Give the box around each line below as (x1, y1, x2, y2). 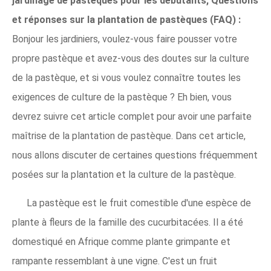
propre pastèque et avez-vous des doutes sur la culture (12, 53, 249, 64)
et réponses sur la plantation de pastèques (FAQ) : (12, 14, 241, 25)
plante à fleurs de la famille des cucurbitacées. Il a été (12, 217, 243, 228)
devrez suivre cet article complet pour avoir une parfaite (12, 111, 252, 122)
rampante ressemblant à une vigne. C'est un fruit (12, 255, 217, 267)
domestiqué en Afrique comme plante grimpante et (12, 236, 230, 247)
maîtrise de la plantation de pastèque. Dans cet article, (12, 130, 246, 142)
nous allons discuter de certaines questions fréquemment (12, 149, 258, 161)
